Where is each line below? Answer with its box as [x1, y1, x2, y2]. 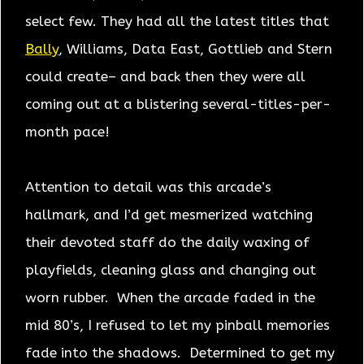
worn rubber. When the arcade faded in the [25, 288, 315, 305]
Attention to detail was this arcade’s [25, 178, 271, 195]
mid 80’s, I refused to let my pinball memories [25, 316, 330, 333]
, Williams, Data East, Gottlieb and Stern [58, 40, 332, 57]
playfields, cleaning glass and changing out [25, 261, 316, 278]
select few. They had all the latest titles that [25, 12, 329, 29]
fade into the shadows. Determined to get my [25, 344, 335, 361]
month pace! [25, 123, 110, 140]
